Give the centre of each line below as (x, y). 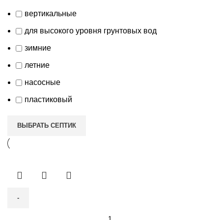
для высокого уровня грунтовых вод (91, 30)
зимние (38, 48)
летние (37, 65)
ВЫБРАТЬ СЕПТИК (47, 125)
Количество (28, 214)
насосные (42, 82)
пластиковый (48, 99)
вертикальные (51, 13)
